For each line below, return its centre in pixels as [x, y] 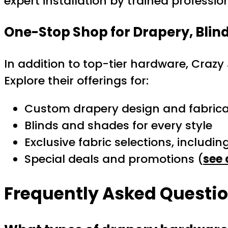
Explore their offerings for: [76, 80]
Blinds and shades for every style [118, 125]
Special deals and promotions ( [114, 159]
